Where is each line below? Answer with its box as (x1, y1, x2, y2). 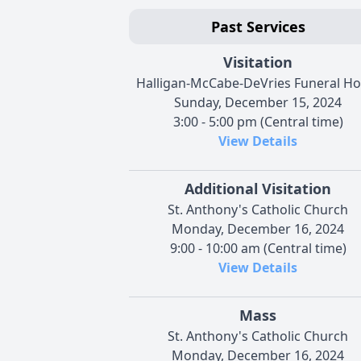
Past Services (210, 16, 305, 36)
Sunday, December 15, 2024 (174, 93, 342, 111)
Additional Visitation (185, 178, 331, 198)
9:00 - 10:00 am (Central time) (169, 239, 346, 257)
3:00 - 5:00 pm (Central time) (172, 112, 343, 131)
